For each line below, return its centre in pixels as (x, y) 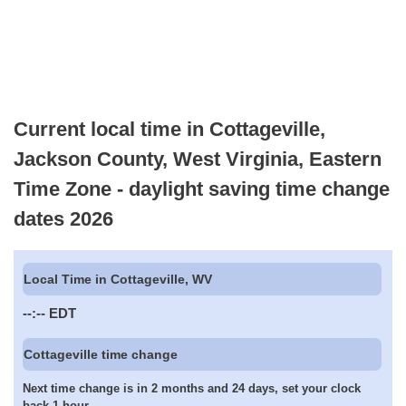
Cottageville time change (101, 354)
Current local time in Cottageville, (169, 129)
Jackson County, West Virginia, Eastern (198, 159)
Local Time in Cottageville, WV (118, 280)
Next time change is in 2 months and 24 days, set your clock (192, 389)
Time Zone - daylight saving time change (202, 188)
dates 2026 (63, 218)
